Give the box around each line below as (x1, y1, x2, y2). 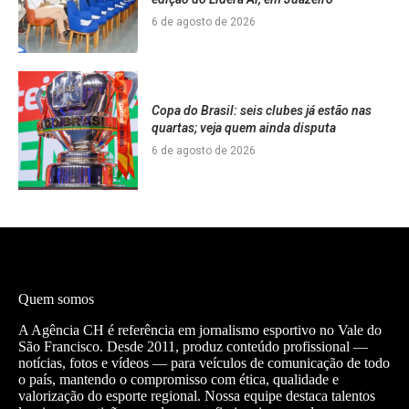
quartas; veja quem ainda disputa (151, 121, 336, 136)
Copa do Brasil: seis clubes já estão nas (151, 103, 372, 119)
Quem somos (18, 291, 94, 308)
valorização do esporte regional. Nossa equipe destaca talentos (18, 388, 375, 404)
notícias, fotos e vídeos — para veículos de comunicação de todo (18, 355, 390, 372)
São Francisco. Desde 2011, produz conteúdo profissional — (18, 339, 368, 355)
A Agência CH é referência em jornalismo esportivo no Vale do (18, 322, 382, 339)
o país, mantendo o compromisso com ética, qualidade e (18, 372, 339, 388)
